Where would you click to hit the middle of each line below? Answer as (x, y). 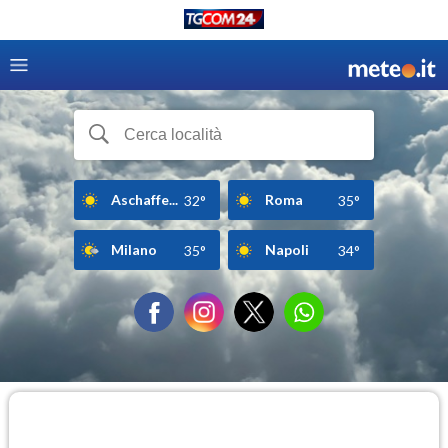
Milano (134, 249)
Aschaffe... (144, 199)
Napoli (287, 249)
